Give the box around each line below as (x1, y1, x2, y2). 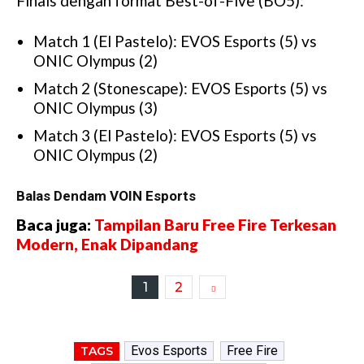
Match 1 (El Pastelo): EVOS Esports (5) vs (33, 31, 317, 50)
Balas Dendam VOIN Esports (16, 187, 196, 204)
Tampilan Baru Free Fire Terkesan (94, 214, 336, 234)
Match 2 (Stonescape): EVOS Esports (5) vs (33, 78, 327, 97)
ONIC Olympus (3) (33, 97, 158, 117)
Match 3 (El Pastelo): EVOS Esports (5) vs (33, 125, 317, 145)
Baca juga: (16, 214, 94, 234)
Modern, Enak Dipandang (16, 234, 198, 253)
